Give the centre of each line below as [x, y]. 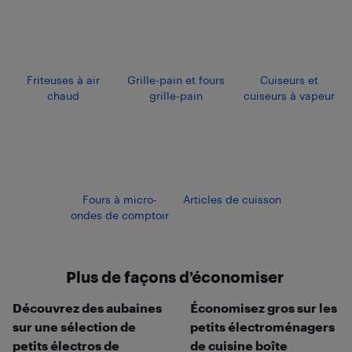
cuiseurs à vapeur [289, 95]
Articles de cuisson [233, 199]
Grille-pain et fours [176, 79]
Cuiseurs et [289, 79]
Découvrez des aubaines [87, 307]
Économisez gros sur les [263, 307]
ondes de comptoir [119, 214]
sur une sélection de [74, 326]
